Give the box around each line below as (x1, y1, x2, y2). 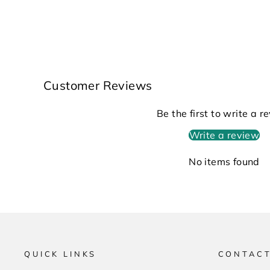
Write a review (189, 129, 260, 142)
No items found (189, 155, 260, 168)
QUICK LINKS (24, 249, 97, 259)
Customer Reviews (43, 78, 152, 93)
